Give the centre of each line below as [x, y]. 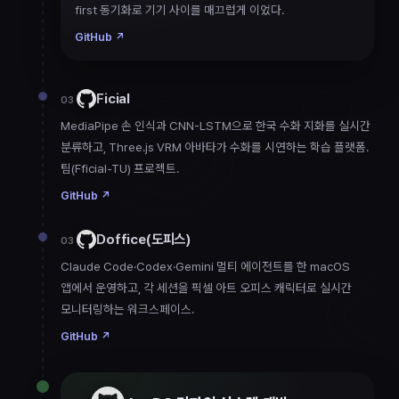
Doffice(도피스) [144, 240]
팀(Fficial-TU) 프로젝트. [120, 169]
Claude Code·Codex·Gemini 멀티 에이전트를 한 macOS [205, 267]
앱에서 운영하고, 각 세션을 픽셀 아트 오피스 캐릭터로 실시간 [206, 288]
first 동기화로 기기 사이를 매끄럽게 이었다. [179, 10]
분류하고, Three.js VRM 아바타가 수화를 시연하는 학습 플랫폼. [215, 147]
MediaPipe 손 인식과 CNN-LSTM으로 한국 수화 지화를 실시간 [216, 126]
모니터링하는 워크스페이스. [127, 309]
